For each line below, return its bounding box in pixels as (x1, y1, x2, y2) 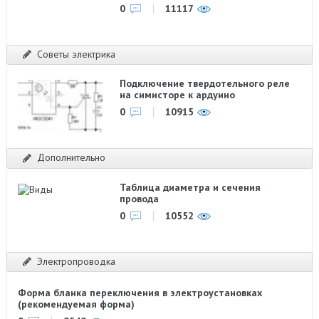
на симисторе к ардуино (120, 88, 236, 101)
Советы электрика (36, 47, 115, 61)
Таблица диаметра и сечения (120, 180, 261, 194)
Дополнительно (36, 151, 105, 164)
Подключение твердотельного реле (120, 77, 291, 90)
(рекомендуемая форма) (17, 298, 135, 310)
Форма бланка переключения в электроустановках (17, 286, 262, 299)
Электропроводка (36, 254, 115, 268)
